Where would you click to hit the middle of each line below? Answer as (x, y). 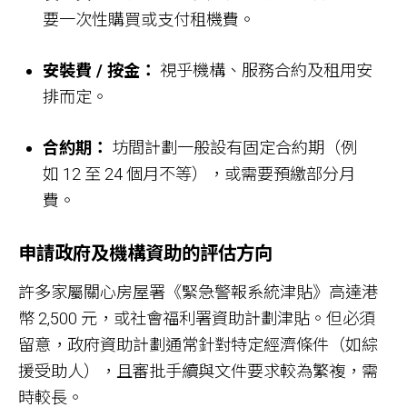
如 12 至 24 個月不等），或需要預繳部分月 (199, 174)
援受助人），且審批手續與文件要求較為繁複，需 (198, 372)
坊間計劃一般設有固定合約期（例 (233, 148)
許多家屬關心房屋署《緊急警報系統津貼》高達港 (198, 293)
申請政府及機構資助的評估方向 (145, 253)
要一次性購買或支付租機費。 (153, 19)
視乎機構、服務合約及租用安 (265, 70)
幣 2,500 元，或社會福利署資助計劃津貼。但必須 (197, 319)
